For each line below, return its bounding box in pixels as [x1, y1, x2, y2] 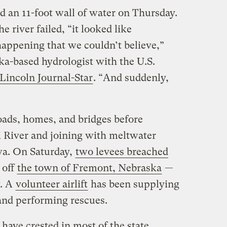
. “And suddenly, [93, 72, 169, 84]
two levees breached [75, 146, 168, 158]
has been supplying [88, 178, 179, 191]
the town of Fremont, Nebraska [17, 162, 162, 174]
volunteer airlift [15, 178, 88, 191]
